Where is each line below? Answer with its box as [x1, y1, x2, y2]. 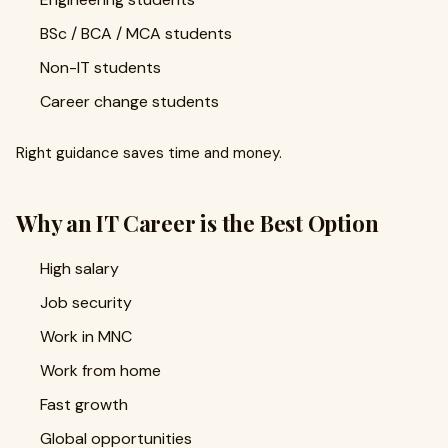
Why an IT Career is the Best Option [16, 208, 379, 238]
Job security [40, 292, 132, 313]
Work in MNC [40, 326, 132, 347]
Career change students [40, 91, 219, 112]
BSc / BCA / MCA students [40, 23, 232, 44]
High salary [40, 258, 119, 279]
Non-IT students [40, 57, 161, 78]
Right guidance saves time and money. [16, 143, 282, 163]
